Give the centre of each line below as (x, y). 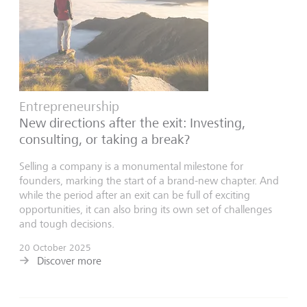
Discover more (69, 261)
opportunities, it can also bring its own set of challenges (146, 210)
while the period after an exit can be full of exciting (135, 195)
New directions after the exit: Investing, (132, 123)
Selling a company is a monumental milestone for (131, 167)
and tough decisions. (67, 224)
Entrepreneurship (69, 107)
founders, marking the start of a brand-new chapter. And (149, 181)
